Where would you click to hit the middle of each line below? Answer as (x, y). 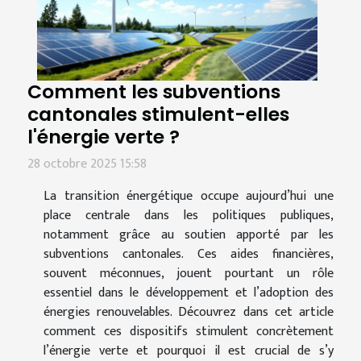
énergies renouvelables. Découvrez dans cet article (189, 313)
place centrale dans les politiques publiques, (189, 216)
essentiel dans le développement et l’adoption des (189, 293)
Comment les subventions (154, 92)
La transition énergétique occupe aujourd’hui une (189, 197)
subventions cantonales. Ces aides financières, (189, 255)
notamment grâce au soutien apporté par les (189, 235)
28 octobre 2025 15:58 (87, 164)
